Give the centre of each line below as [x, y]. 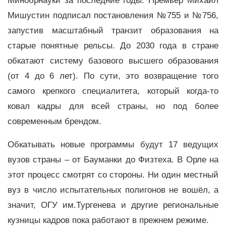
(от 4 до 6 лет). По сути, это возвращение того [113, 76]
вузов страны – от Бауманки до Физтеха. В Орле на [113, 160]
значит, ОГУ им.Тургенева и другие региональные [113, 205]
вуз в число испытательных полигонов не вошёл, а [113, 190]
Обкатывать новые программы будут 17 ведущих [113, 145]
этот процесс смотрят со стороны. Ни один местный [113, 175]
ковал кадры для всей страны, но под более [113, 106]
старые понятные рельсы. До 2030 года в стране [113, 45]
